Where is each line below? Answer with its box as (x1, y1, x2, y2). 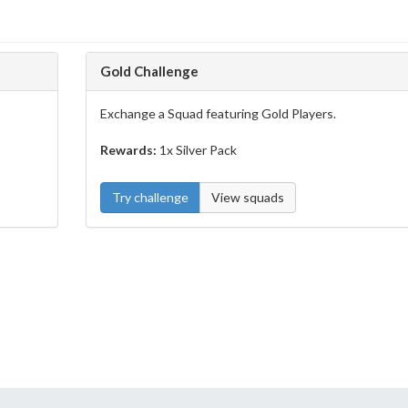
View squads (211, 189, 284, 205)
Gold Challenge (100, 63, 199, 79)
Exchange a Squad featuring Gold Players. (100, 106, 336, 121)
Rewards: (100, 142, 159, 158)
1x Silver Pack (159, 142, 237, 158)
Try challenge (112, 189, 189, 205)
